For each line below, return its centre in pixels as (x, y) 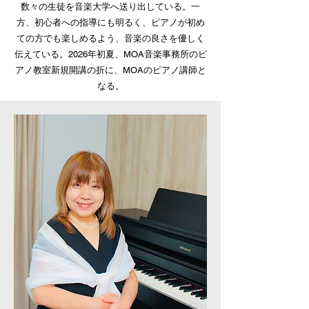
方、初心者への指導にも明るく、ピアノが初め (110, 22)
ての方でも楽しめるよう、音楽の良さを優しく (110, 38)
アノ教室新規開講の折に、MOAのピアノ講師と (110, 70)
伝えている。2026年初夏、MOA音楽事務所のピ (110, 54)
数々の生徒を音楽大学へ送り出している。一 (110, 7)
